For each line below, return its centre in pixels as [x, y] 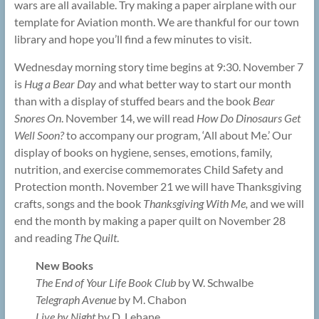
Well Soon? [39, 135]
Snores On [37, 118]
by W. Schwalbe [214, 283]
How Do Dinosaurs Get [248, 118]
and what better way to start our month [193, 84]
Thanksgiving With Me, [195, 204]
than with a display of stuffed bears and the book [133, 101]
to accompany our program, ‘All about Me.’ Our [178, 135]
